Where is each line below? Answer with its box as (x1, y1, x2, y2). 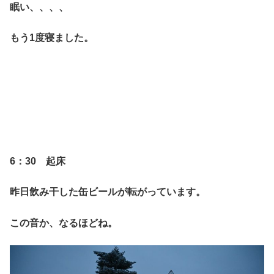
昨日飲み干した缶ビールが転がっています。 (10, 187, 206, 198)
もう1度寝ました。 (10, 32, 94, 43)
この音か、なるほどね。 (10, 217, 117, 228)
